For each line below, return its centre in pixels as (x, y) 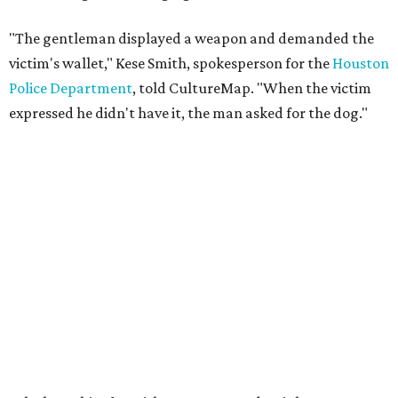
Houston (361, 63)
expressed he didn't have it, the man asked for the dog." (188, 113)
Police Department (71, 88)
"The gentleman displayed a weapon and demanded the (191, 38)
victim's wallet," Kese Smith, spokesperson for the (171, 63)
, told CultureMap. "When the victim (252, 88)
